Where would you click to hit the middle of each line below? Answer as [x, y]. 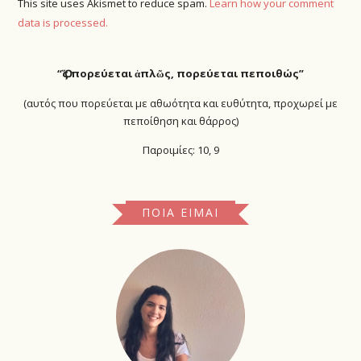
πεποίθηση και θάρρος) [180, 120]
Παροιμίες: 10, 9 [180, 150]
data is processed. [63, 23]
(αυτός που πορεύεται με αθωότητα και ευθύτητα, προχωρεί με [180, 103]
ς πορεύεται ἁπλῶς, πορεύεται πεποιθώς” [183, 74]
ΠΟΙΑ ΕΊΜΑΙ [180, 212]
